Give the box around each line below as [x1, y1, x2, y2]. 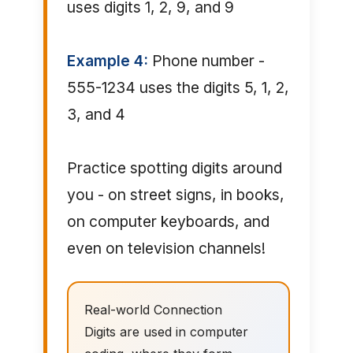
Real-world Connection [84, 302, 222, 318]
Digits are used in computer [84, 324, 248, 340]
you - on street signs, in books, [66, 185, 284, 205]
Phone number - [147, 51, 265, 71]
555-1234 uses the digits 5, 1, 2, [66, 78, 289, 98]
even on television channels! [66, 239, 266, 258]
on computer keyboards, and [66, 212, 269, 232]
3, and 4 [66, 105, 125, 124]
